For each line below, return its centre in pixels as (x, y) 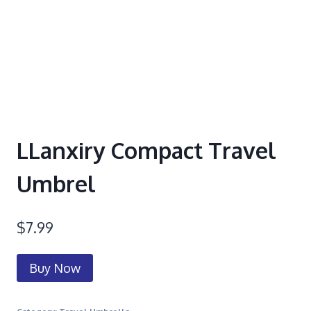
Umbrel (56, 184)
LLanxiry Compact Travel (146, 151)
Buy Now (55, 268)
